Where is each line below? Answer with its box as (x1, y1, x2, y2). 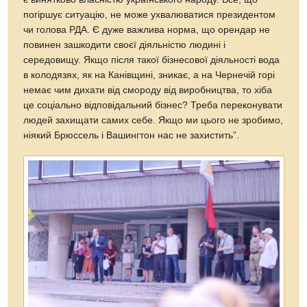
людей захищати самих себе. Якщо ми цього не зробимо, (23, 115, 284, 126)
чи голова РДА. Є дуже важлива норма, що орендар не (23, 25, 271, 36)
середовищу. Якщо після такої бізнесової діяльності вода (23, 55, 280, 66)
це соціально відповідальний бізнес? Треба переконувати (23, 100, 283, 111)
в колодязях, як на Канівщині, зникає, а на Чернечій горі (23, 70, 275, 81)
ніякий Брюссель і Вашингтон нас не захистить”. (23, 130, 240, 141)
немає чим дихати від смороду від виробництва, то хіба (23, 85, 273, 96)
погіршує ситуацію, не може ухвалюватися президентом (23, 10, 276, 21)
